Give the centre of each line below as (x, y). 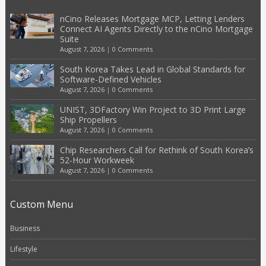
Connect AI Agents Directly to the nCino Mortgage (156, 28)
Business (25, 228)
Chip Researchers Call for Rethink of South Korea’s (156, 150)
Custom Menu (41, 204)
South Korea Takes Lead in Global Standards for (152, 69)
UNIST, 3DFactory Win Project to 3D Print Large (153, 109)
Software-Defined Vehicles (110, 79)
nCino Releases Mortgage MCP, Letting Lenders (152, 18)
